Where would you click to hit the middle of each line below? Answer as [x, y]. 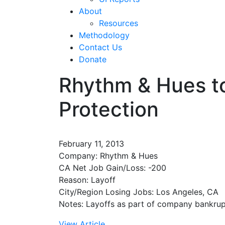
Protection [109, 109]
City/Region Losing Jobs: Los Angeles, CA [139, 192]
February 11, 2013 [91, 143]
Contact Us [100, 47]
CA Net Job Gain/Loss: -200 [113, 167]
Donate [93, 59]
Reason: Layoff [87, 180]
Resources [119, 23]
